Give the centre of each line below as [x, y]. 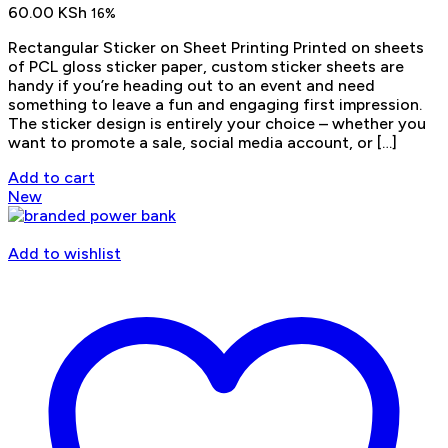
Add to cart [51, 178]
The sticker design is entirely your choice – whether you [217, 124]
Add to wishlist [64, 254]
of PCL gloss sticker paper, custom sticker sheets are [206, 67]
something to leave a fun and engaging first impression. [215, 105]
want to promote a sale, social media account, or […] [202, 143]
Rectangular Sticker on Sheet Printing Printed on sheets [216, 48]
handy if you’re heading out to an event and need [191, 86]
